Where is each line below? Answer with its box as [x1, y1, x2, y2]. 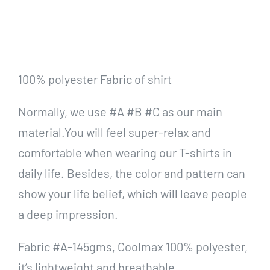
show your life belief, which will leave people [17, 186, 247, 201]
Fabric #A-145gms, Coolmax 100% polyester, [17, 239, 248, 254]
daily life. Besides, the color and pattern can [17, 165, 245, 180]
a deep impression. [17, 206, 118, 221]
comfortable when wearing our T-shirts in [17, 145, 232, 160]
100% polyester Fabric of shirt [17, 71, 172, 86]
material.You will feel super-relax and [17, 124, 211, 139]
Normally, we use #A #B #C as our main [17, 104, 222, 119]
